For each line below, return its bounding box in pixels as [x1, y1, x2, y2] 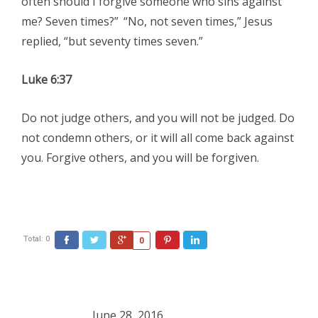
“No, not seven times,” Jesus [124, 13, 273, 30]
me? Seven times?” [21, 13, 121, 30]
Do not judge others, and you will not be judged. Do [21, 110, 295, 126]
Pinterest [173, 235, 206, 245]
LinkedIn [201, 235, 233, 245]
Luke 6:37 [21, 72, 72, 88]
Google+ [128, 235, 160, 245]
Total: [23, 234, 45, 244]
